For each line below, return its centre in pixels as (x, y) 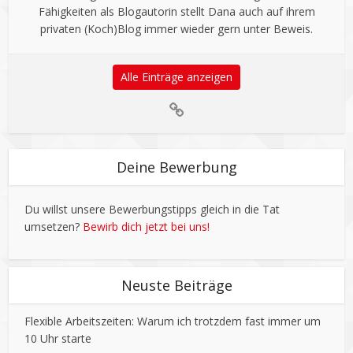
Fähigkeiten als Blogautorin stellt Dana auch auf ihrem (176, 12)
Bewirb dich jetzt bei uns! (147, 227)
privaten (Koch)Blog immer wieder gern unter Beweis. (176, 29)
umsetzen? (54, 227)
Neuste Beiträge (176, 286)
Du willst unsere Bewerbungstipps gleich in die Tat (152, 210)
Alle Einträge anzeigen (176, 77)
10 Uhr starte (58, 339)
